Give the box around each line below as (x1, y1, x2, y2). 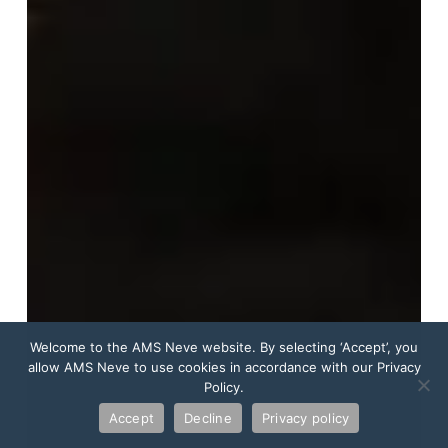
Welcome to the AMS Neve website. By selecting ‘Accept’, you (30, 339, 418, 355)
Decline (184, 409, 232, 426)
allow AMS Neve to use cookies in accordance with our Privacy (27, 359, 421, 375)
